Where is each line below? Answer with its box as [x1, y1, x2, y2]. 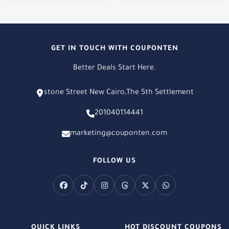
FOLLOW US [93, 157, 136, 166]
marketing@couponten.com [70, 130, 167, 139]
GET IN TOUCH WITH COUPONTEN [51, 45, 178, 53]
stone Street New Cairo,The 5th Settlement [43, 89, 194, 98]
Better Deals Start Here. [73, 64, 156, 73]
